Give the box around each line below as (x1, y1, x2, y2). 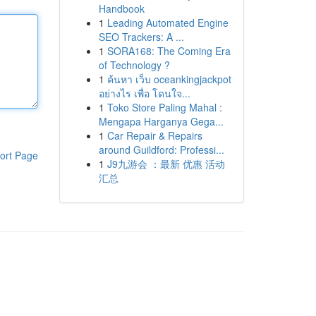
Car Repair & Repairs (107, 128, 202, 142)
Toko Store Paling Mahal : (107, 100, 222, 114)
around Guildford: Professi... (98, 142, 224, 157)
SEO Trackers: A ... (98, 30, 184, 44)
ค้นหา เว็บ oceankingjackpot (107, 72, 231, 86)
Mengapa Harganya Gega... (98, 114, 224, 128)
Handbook (98, 1, 145, 16)
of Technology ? (98, 58, 170, 72)
